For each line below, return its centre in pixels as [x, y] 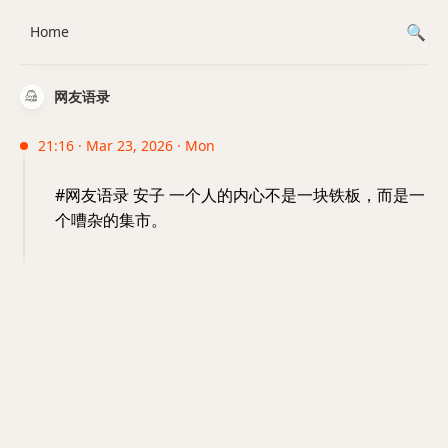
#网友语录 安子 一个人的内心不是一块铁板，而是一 [240, 195]
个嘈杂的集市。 [111, 220]
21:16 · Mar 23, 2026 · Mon [126, 145]
